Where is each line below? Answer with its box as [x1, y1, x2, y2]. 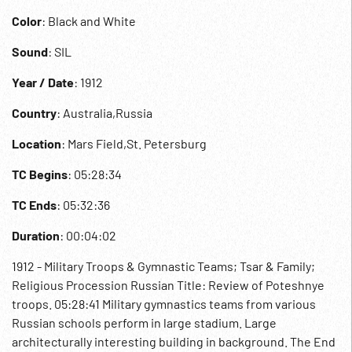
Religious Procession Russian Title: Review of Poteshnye [12, 277, 324, 292]
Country [12, 105, 57, 120]
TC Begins [12, 167, 68, 181]
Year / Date [12, 75, 74, 90]
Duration [12, 228, 60, 243]
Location [12, 136, 61, 151]
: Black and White [42, 13, 136, 28]
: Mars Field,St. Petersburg [61, 136, 207, 151]
